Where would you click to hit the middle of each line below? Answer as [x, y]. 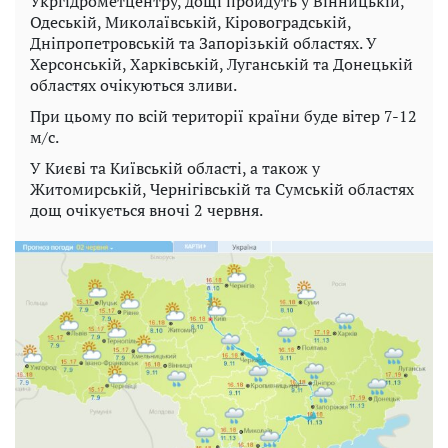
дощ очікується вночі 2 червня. [146, 209]
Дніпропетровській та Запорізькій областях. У [203, 42]
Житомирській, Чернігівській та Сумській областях [222, 188]
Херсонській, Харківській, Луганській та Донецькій [221, 63]
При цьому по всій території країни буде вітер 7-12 [223, 115]
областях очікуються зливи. [133, 84]
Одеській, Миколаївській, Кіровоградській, [190, 21]
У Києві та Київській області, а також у [175, 167]
